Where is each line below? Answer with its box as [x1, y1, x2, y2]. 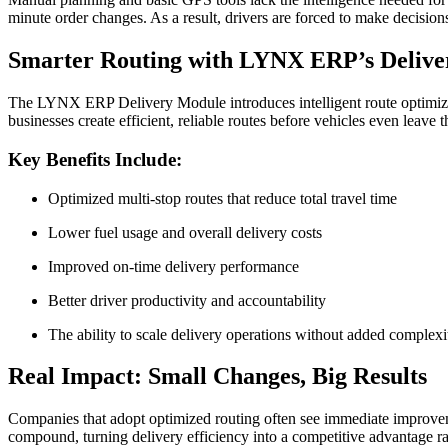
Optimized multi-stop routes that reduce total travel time [48, 189, 397, 207]
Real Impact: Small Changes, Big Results [8, 363, 427, 390]
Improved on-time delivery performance [48, 257, 299, 275]
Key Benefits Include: [8, 148, 182, 170]
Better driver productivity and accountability [48, 291, 326, 309]
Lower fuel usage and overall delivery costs [48, 223, 322, 241]
